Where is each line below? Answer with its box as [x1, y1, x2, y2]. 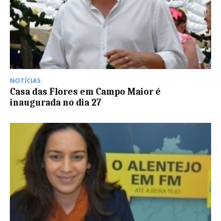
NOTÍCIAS [10, 76, 41, 85]
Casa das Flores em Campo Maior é [10, 86, 161, 98]
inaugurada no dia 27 [10, 97, 101, 109]
